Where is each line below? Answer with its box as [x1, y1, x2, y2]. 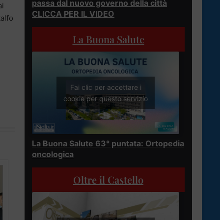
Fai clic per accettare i [70, 83, 141, 92]
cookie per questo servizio [63, 94, 148, 103]
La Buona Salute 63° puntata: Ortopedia [32, 138, 184, 149]
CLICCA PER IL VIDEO [32, 8, 114, 19]
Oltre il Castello [73, 173, 143, 187]
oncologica [32, 149, 74, 160]
